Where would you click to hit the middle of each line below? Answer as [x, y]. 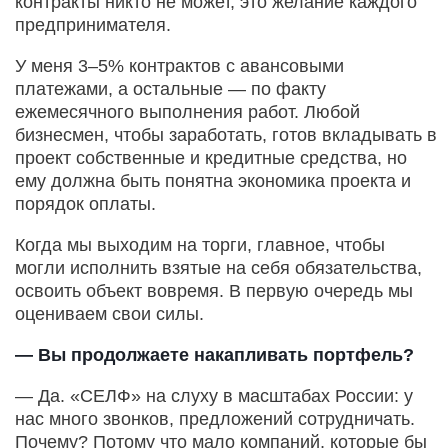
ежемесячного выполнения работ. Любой [187, 111]
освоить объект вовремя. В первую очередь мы [214, 290]
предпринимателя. [93, 24]
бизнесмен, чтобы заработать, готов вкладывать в [226, 134]
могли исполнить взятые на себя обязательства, [218, 267]
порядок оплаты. [85, 203]
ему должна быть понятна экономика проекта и [213, 180]
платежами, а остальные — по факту [170, 88]
